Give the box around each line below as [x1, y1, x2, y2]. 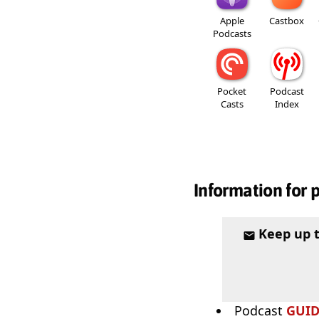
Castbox [269, 14, 304, 28]
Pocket [217, 85, 246, 98]
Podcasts [212, 27, 251, 41]
